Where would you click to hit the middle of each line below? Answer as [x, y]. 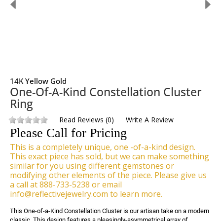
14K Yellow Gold [38, 81]
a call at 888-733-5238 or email [66, 184]
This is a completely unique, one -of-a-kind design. [103, 147]
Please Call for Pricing [68, 133]
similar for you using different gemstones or [92, 166]
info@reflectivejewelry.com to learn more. [86, 194]
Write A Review [150, 120]
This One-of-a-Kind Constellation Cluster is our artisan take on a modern [110, 211]
